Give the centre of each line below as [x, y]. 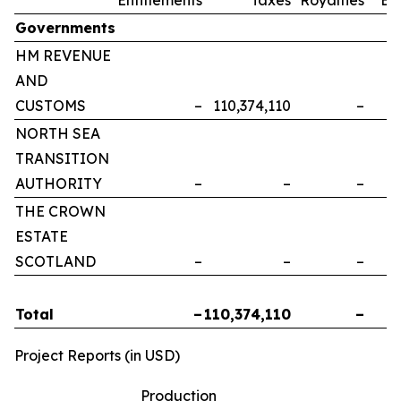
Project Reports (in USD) [97, 355]
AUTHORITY [59, 183]
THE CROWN [60, 211]
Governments [65, 27]
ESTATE [42, 236]
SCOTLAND [55, 261]
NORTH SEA [58, 133]
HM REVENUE [63, 55]
